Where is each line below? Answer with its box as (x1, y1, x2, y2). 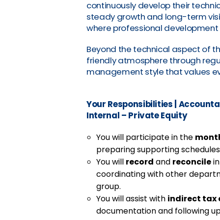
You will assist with (96, 192, 168, 204)
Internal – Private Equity (86, 109, 188, 121)
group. (96, 180, 121, 192)
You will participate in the (96, 131, 195, 143)
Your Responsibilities (86, 98, 175, 110)
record (126, 156, 154, 167)
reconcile (172, 156, 212, 167)
